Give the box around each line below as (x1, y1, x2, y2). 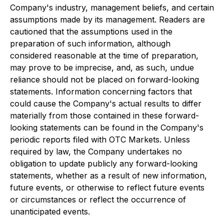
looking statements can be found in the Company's (10, 122, 203, 132)
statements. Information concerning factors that (10, 86, 192, 96)
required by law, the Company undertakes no (10, 146, 182, 156)
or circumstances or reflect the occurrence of (10, 194, 186, 204)
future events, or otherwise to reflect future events (10, 182, 204, 192)
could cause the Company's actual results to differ (10, 98, 201, 108)
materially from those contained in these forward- (10, 110, 199, 120)
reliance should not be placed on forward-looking (10, 74, 199, 84)
